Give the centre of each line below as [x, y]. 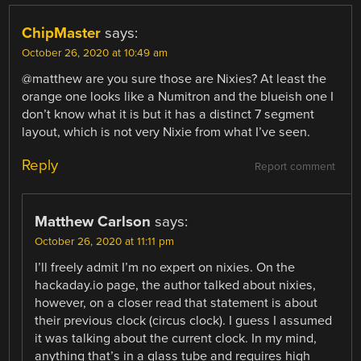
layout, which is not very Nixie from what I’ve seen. [166, 132]
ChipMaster [62, 33]
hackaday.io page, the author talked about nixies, [176, 285]
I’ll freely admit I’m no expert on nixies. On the [165, 267]
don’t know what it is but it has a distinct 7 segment [168, 114]
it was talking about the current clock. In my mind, [176, 338]
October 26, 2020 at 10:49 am [95, 53]
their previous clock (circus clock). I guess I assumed [184, 320]
